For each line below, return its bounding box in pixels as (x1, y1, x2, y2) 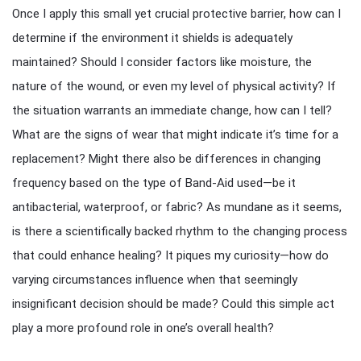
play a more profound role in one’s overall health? (12, 321, 274, 335)
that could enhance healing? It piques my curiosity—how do (12, 248, 329, 263)
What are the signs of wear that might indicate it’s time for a (12, 127, 338, 142)
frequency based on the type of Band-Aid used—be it (12, 176, 296, 190)
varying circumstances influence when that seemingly (12, 272, 297, 287)
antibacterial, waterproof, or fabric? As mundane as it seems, (12, 200, 342, 214)
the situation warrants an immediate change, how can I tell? (12, 103, 332, 118)
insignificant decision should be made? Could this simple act (12, 297, 334, 311)
